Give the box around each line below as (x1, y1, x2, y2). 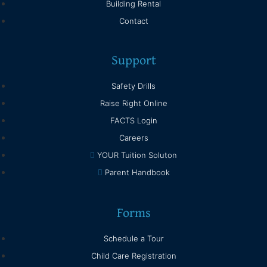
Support (111, 49, 156, 69)
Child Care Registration (91, 250, 176, 260)
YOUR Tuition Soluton (97, 150, 177, 160)
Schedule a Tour (103, 233, 164, 243)
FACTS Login (110, 115, 157, 125)
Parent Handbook (104, 167, 170, 177)
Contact (119, 15, 148, 26)
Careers (119, 132, 148, 142)
